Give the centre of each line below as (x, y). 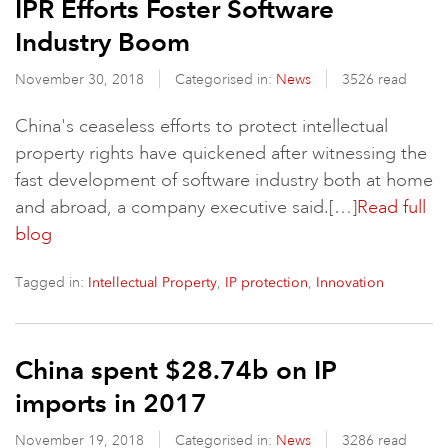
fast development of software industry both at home (224, 180)
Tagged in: (51, 282)
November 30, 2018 (81, 79)
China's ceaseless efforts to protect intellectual (201, 126)
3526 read (374, 79)
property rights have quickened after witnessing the (221, 153)
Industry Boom (102, 42)
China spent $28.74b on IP (176, 370)
